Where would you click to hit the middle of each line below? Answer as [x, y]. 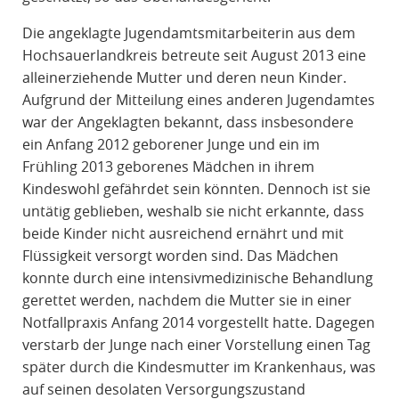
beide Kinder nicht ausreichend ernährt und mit [183, 234]
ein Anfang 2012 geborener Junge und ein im [171, 145]
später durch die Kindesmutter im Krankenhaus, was [199, 367]
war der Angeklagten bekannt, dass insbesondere [187, 122]
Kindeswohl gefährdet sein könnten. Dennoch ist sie [196, 189]
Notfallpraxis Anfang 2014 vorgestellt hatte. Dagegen [198, 323]
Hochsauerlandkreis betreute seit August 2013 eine [194, 56]
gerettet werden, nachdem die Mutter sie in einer [187, 301]
